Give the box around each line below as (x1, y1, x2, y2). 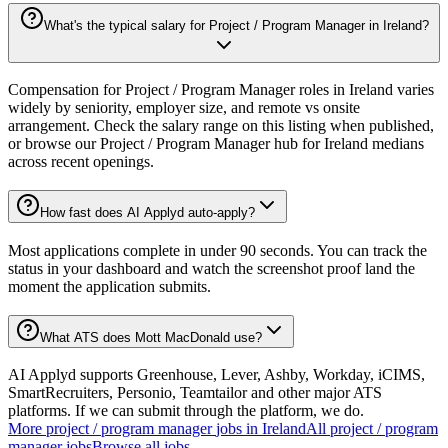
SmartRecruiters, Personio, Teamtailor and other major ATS (8, 384, 382, 402)
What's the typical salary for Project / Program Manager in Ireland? (43, 17, 429, 33)
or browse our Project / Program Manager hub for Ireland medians (8, 135, 424, 153)
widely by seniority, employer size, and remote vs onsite (8, 99, 360, 117)
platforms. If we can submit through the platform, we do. (8, 402, 364, 420)
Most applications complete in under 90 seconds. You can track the (8, 241, 427, 259)
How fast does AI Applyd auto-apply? (40, 205, 255, 221)
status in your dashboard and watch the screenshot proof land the (8, 259, 415, 277)
